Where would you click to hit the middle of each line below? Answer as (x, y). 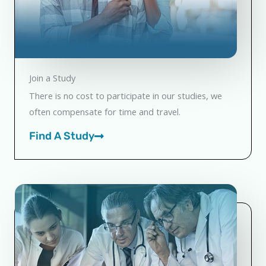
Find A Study (62, 136)
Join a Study (52, 78)
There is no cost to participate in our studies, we (126, 96)
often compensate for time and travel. (105, 112)
